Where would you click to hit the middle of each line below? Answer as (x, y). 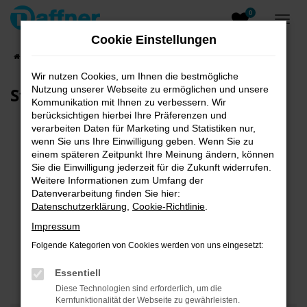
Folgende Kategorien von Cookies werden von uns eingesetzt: (147, 245)
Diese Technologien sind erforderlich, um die (139, 288)
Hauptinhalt (45, 33)
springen (38, 48)
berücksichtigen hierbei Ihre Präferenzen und (129, 115)
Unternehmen (98, 56)
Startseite (42, 56)
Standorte (51, 95)
